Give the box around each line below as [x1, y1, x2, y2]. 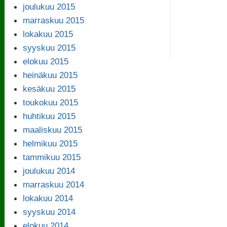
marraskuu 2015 [22, 15, 84, 25]
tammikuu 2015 [22, 152, 81, 162]
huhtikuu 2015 [22, 110, 75, 121]
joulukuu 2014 [22, 165, 75, 176]
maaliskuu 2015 [22, 124, 82, 135]
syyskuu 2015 [22, 42, 75, 53]
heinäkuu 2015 [22, 69, 78, 80]
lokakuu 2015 [22, 28, 73, 39]
